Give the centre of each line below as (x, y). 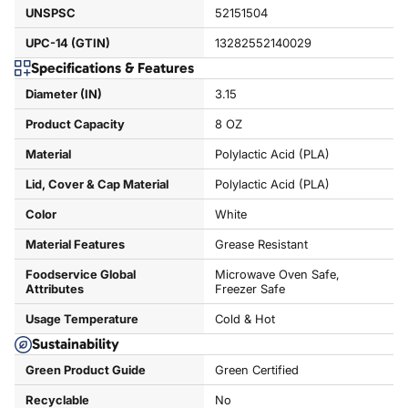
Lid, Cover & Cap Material (97, 184)
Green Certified (256, 370)
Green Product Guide (86, 370)
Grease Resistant (261, 244)
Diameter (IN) (64, 94)
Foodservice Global (81, 274)
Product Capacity (75, 124)
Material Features (75, 244)
